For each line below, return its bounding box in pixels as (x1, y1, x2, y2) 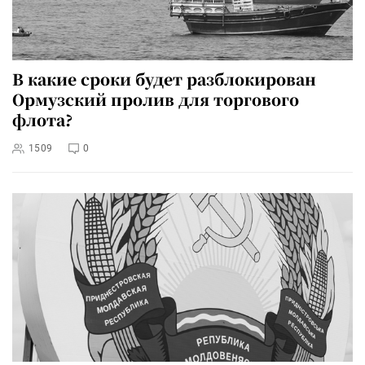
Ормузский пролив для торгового (12, 87, 299, 110)
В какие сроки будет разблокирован (12, 67, 316, 90)
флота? (12, 108, 73, 130)
